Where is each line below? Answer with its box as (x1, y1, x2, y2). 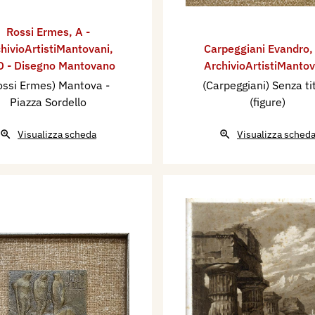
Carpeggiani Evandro (204, 41, 309, 56)
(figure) (249, 95, 285, 110)
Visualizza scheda (18, 128, 96, 141)
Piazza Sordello (9, 95, 86, 110)
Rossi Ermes (6, 25, 69, 39)
